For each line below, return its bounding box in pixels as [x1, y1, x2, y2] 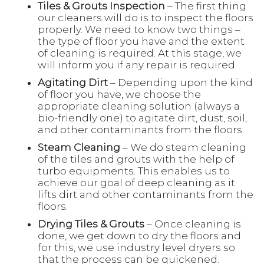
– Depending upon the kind [110, 77, 253, 88]
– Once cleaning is [144, 218, 241, 230]
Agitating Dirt [38, 77, 110, 88]
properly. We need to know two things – [38, 24, 240, 35]
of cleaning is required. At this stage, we [38, 47, 242, 59]
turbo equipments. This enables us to [38, 165, 230, 177]
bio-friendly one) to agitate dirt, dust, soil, [38, 112, 247, 124]
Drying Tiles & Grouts [38, 218, 144, 230]
